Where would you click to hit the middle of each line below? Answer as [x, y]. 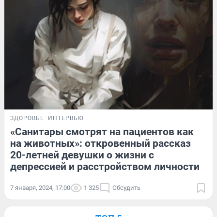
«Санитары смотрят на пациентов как [102, 132]
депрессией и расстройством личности [105, 166]
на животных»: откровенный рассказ [101, 143]
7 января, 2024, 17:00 [40, 187]
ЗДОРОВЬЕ [27, 118]
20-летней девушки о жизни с [82, 155]
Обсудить [126, 187]
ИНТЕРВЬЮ [66, 118]
